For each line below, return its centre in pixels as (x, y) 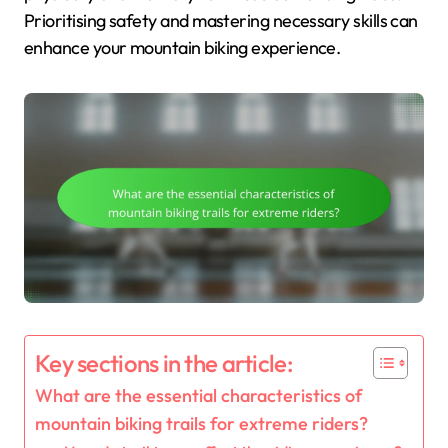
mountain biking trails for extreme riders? (201, 424)
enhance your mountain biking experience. (182, 48)
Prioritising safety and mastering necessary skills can (221, 21)
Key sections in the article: (164, 363)
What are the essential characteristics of (198, 396)
